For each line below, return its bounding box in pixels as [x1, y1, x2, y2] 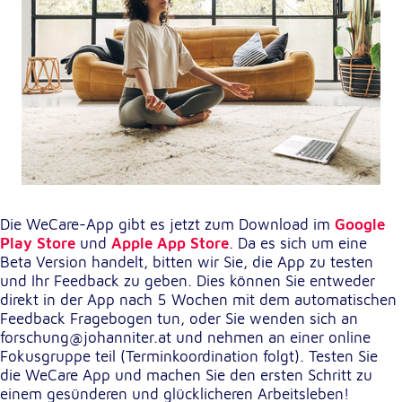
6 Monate [66, 117, 121, 132]
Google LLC [66, 11, 136, 26]
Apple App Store [111, 233, 229, 252]
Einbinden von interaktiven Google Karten [66, 64, 308, 79]
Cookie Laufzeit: [66, 99, 158, 114]
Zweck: [66, 46, 107, 61]
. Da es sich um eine [229, 233, 367, 252]
